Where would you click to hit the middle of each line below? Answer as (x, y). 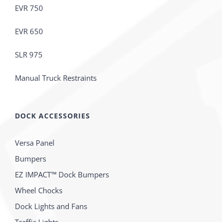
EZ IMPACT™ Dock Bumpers (62, 175)
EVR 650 (29, 31)
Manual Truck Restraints (56, 78)
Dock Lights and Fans (51, 206)
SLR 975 (29, 55)
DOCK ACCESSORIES (53, 116)
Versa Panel (35, 143)
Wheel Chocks (39, 191)
